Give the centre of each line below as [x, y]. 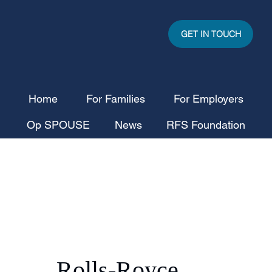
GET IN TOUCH [211, 34]
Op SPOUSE [58, 124]
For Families [116, 98]
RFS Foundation [206, 124]
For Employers [209, 98]
